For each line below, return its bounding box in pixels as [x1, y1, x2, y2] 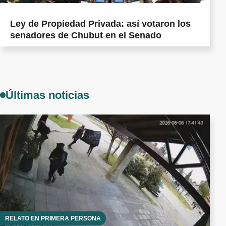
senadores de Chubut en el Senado [10, 30, 161, 40]
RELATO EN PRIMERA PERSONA [5, 215, 101, 222]
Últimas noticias [6, 88, 89, 101]
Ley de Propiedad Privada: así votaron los [10, 18, 191, 29]
